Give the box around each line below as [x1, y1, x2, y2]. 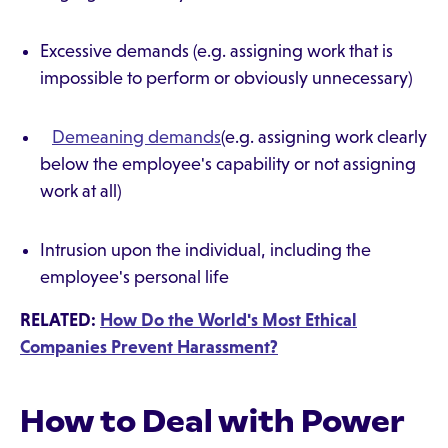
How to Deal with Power [20, 402, 405, 440]
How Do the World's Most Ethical [100, 310, 357, 330]
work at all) [40, 181, 130, 201]
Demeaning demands [52, 127, 221, 147]
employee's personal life [40, 267, 229, 287]
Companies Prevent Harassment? [20, 337, 278, 357]
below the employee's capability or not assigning [40, 154, 416, 174]
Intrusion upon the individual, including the [40, 240, 371, 260]
